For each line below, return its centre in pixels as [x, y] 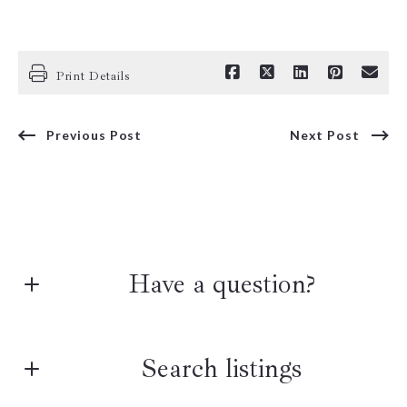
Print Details [93, 75]
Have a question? [222, 283]
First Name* [68, 349]
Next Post [325, 135]
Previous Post [94, 135]
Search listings [222, 369]
